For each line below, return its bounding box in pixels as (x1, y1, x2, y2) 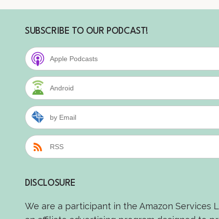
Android (50, 84, 74, 92)
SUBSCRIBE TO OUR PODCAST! (25, 27, 149, 36)
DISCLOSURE (25, 179, 76, 188)
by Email (50, 113, 76, 121)
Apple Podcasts (50, 54, 98, 63)
